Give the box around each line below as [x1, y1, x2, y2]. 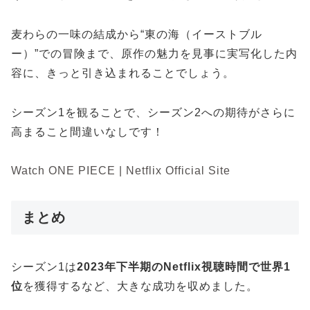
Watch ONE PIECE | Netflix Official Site [11, 165, 230, 177]
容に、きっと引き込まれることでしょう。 [11, 66, 235, 79]
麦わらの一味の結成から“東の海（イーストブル [11, 28, 262, 40]
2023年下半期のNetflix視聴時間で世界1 [77, 260, 291, 273]
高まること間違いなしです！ [11, 125, 164, 138]
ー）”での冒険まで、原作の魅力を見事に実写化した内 [11, 47, 298, 60]
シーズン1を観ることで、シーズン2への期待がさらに [11, 106, 295, 118]
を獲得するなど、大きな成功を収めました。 [23, 280, 258, 292]
